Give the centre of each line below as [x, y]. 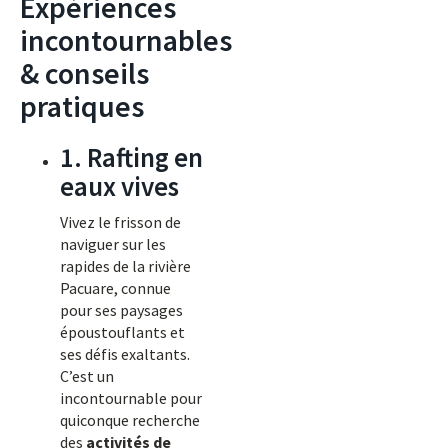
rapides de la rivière [125, 266]
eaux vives [119, 186]
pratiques [82, 106]
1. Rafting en [131, 157]
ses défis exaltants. [125, 354]
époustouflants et [122, 332]
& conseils [84, 73]
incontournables [126, 40]
